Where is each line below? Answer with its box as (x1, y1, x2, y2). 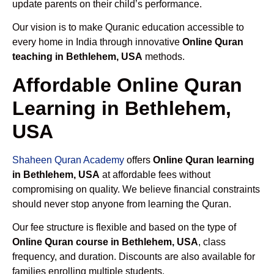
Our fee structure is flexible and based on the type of (12, 222, 236, 233)
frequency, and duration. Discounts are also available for (12, 251, 255, 262)
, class (198, 237, 226, 248)
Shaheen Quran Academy (12, 154, 124, 165)
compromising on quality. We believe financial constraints (12, 183, 260, 194)
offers (124, 154, 153, 165)
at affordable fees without (100, 169, 210, 180)
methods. (143, 51, 185, 62)
